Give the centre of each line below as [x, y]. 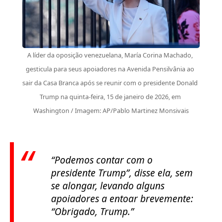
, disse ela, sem [161, 172]
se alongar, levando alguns [108, 185]
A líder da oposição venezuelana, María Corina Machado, [110, 55]
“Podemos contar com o [102, 160]
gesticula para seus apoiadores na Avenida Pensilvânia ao [110, 69]
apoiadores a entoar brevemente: [122, 198]
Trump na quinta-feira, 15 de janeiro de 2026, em [110, 96]
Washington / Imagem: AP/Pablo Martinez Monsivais [111, 110]
